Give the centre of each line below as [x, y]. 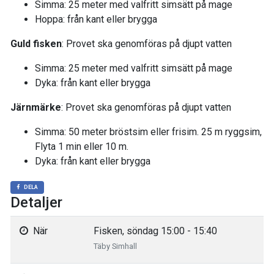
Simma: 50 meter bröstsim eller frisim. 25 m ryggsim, [148, 132]
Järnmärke [36, 107]
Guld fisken [36, 44]
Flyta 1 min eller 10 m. [82, 146]
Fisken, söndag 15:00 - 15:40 [155, 231]
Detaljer [36, 202]
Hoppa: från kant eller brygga [96, 19]
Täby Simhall [115, 246]
